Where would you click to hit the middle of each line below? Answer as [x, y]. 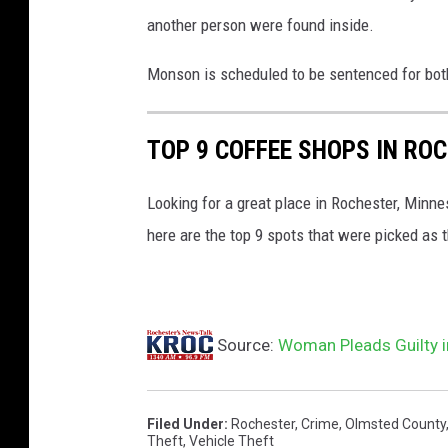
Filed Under [185, 424]
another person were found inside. [260, 24]
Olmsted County [395, 424]
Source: [245, 345]
